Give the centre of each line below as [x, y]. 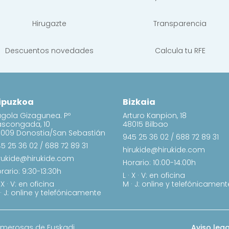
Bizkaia [139, 102]
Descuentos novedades [49, 50]
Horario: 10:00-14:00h [159, 162]
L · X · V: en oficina [154, 175]
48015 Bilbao [145, 124]
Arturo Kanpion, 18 [155, 115]
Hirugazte [49, 23]
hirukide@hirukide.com [164, 150]
